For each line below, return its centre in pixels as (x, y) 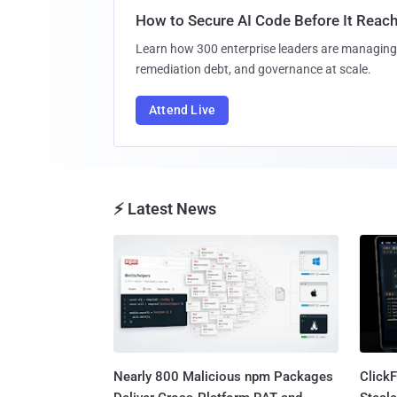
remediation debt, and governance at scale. (253, 69)
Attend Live (183, 110)
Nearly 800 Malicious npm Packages (223, 376)
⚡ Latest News (165, 209)
